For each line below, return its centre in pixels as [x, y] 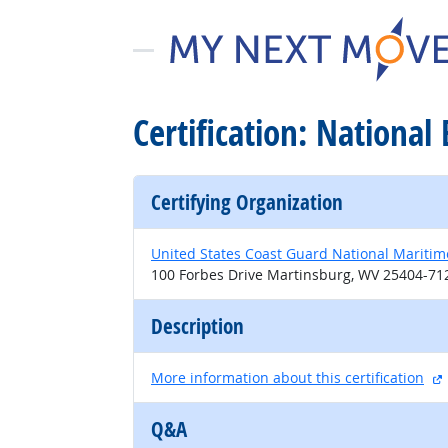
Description [197, 326]
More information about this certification [287, 377]
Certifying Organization [247, 202]
